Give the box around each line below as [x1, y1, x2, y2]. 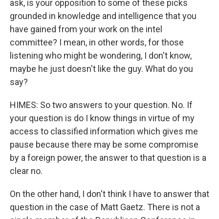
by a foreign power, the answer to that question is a [10, 152, 206, 163]
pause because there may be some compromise [10, 139, 198, 150]
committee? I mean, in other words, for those [10, 37, 184, 47]
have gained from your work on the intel [10, 23, 162, 34]
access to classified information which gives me [10, 126, 198, 136]
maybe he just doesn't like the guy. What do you [10, 63, 193, 74]
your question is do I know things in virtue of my [10, 112, 195, 123]
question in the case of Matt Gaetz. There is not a [10, 201, 200, 212]
